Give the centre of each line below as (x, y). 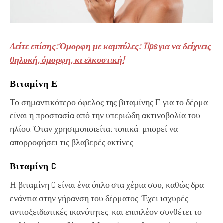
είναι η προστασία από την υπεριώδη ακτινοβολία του (105, 115)
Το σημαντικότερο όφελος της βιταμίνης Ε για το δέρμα (109, 102)
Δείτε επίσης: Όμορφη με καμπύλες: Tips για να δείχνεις (111, 46)
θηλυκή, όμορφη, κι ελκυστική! (67, 59)
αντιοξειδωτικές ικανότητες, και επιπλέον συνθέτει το (106, 211)
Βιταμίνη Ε (34, 83)
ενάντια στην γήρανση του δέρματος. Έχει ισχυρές (99, 198)
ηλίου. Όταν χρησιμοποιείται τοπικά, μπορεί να (94, 128)
